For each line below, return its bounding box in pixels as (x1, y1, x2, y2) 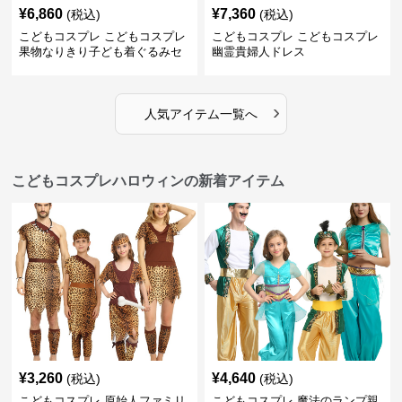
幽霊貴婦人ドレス (211, 44, 305, 58)
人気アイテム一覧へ (144, 106, 258, 121)
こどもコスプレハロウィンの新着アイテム (12, 172, 285, 188)
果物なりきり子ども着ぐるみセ (19, 44, 183, 58)
